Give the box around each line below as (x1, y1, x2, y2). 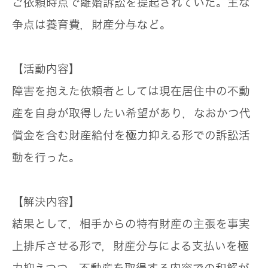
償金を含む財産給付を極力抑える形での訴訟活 (12, 130, 250, 141)
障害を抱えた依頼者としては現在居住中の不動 (12, 86, 250, 97)
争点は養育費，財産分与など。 (12, 19, 171, 31)
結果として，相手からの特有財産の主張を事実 (12, 218, 250, 230)
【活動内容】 (12, 63, 80, 75)
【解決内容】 (12, 196, 80, 208)
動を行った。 (12, 152, 80, 163)
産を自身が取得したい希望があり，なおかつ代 (12, 108, 251, 119)
